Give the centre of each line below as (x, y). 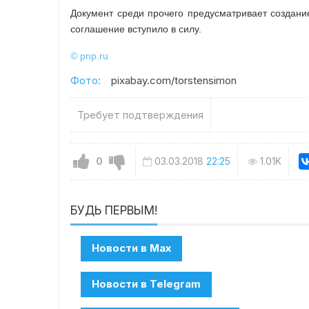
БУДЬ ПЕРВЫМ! (114, 210)
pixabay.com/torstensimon (174, 81)
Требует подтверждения (141, 115)
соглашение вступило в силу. (136, 29)
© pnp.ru (90, 56)
